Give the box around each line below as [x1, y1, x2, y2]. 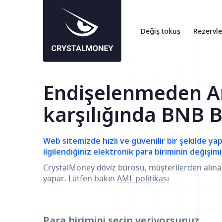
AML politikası [117, 173, 169, 184]
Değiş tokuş [141, 26, 180, 36]
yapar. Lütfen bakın [43, 173, 117, 184]
